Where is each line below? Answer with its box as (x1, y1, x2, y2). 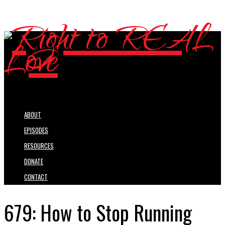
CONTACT (24, 172, 48, 182)
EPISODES (24, 125, 48, 136)
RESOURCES (24, 141, 54, 151)
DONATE (24, 156, 43, 167)
